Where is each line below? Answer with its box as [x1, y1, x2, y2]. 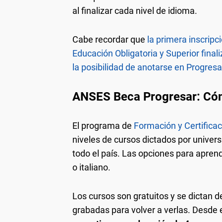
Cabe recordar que [72, 34, 147, 45]
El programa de [72, 120, 134, 131]
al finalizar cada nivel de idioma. [72, 5, 197, 16]
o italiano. [72, 162, 111, 172]
